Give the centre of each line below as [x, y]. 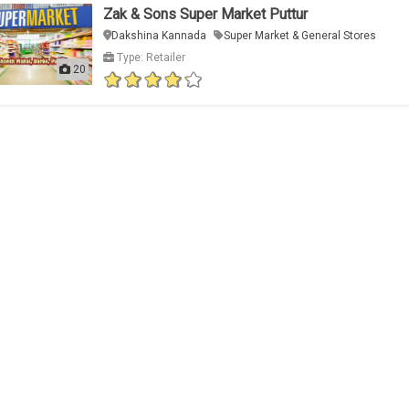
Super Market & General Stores [299, 36]
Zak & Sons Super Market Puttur [205, 15]
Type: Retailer [149, 58]
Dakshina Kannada [158, 36]
